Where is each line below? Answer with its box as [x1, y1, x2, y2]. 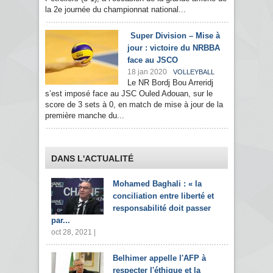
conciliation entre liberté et [113, 191, 214, 201]
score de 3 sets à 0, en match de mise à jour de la [45, 100, 223, 110]
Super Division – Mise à [130, 31, 220, 41]
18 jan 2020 [127, 68, 167, 77]
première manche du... [45, 111, 124, 121]
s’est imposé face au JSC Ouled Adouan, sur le [45, 89, 213, 99]
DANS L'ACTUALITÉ [51, 154, 133, 164]
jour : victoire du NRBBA [127, 43, 220, 53]
